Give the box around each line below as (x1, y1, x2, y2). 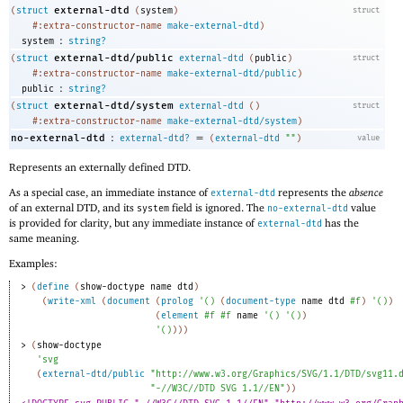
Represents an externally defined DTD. (9, 160, 191, 174)
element (160, 310, 199, 322)
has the (322, 215, 359, 229)
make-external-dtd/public (167, 68, 297, 80)
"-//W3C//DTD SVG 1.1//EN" (149, 383, 285, 395)
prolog (160, 296, 193, 308)
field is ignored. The (169, 200, 267, 214)
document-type (225, 296, 296, 308)
